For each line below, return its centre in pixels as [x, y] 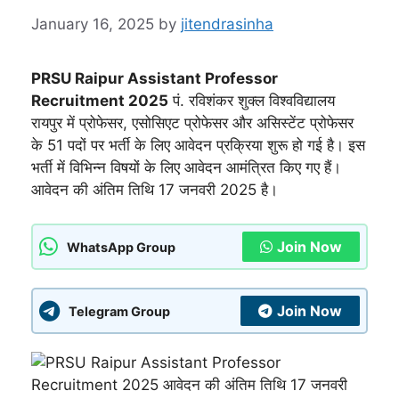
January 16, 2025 [93, 24]
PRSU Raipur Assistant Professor [155, 78]
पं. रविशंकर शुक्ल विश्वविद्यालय [252, 100]
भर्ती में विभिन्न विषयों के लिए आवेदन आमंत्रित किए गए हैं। [186, 167]
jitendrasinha [227, 24]
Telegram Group [119, 311]
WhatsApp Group [121, 247]
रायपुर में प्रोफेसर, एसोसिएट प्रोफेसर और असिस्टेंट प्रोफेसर [192, 122]
